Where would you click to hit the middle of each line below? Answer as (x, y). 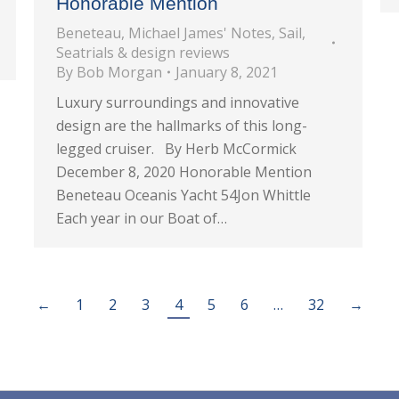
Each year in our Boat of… (142, 218)
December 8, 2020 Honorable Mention (184, 172)
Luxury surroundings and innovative (178, 102)
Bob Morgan (119, 72)
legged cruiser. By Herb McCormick (176, 149)
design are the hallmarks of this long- (182, 126)
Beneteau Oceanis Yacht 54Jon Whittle (183, 195)
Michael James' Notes (200, 33)
